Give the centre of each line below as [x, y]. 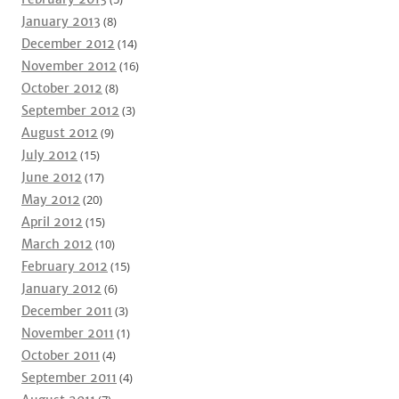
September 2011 [69, 378]
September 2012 [70, 110]
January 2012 [61, 289]
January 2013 [61, 21]
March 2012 [57, 244]
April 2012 [52, 222]
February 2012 [65, 266]
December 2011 [67, 311]
